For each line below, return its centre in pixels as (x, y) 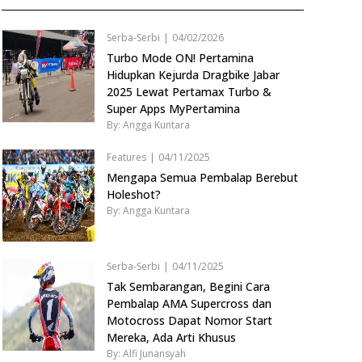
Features (126, 158)
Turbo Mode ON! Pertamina (180, 58)
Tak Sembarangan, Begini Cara (188, 286)
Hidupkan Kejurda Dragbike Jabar (193, 75)
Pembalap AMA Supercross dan (189, 303)
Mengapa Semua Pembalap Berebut (202, 178)
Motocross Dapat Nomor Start (189, 320)
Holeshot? (133, 195)
